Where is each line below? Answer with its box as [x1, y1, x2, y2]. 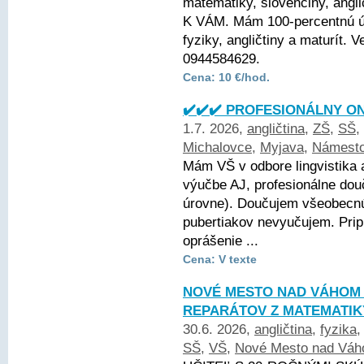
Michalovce [183, 140, 252, 155]
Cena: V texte [183, 253, 257, 266]
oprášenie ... [183, 233, 258, 249]
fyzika [320, 322, 357, 337]
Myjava [260, 140, 304, 155]
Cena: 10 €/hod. [183, 71, 270, 84]
